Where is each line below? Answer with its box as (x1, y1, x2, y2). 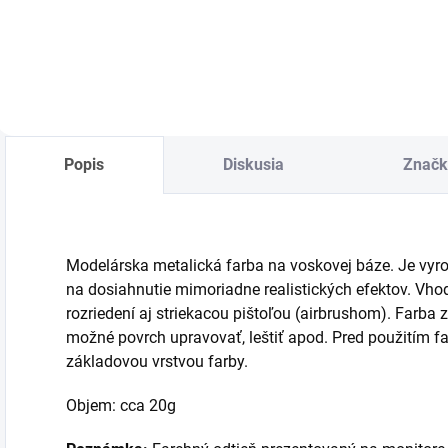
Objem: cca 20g (66, 396, 176, 416)
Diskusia (223, 155, 285, 175)
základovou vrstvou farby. (66, 352, 252, 372)
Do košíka (49, 10, 109, 27)
